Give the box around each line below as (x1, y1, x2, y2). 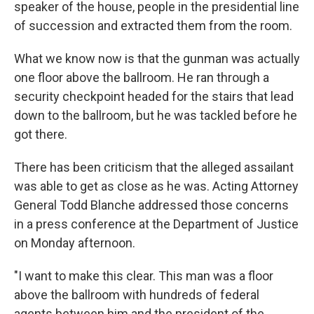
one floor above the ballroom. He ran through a (14, 70, 269, 85)
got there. (14, 127, 67, 142)
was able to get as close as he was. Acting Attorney (14, 179, 299, 193)
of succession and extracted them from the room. (14, 18, 292, 33)
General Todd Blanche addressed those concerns (14, 198, 289, 212)
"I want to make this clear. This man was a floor (14, 268, 273, 283)
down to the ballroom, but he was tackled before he (14, 108, 297, 123)
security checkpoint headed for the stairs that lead (14, 89, 294, 104)
